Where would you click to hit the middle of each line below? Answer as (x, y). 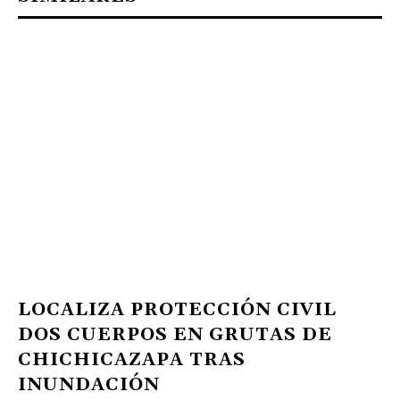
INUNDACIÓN (89, 384)
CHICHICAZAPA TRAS (132, 359)
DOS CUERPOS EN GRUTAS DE (175, 334)
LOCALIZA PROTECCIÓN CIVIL (177, 309)
